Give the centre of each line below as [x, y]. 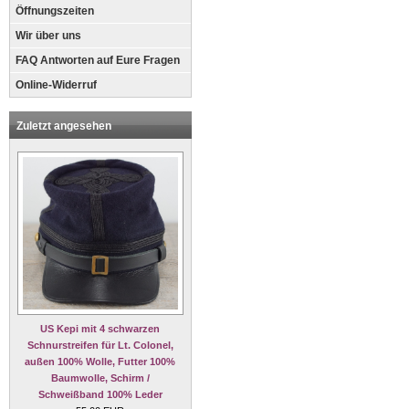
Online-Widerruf [56, 85]
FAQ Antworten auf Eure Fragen [98, 60]
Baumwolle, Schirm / [100, 378]
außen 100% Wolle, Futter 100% [100, 361]
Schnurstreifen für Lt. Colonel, [100, 345]
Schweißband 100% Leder [100, 394]
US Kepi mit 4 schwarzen [100, 328]
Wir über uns [48, 36]
